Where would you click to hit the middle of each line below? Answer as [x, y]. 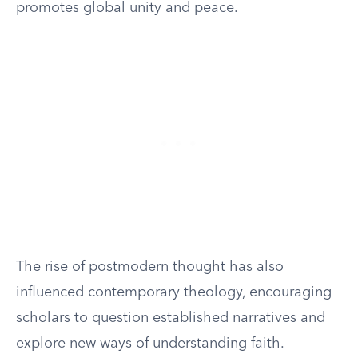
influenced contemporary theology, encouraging [174, 292]
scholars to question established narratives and [171, 318]
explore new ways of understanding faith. [150, 344]
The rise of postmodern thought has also [150, 267]
